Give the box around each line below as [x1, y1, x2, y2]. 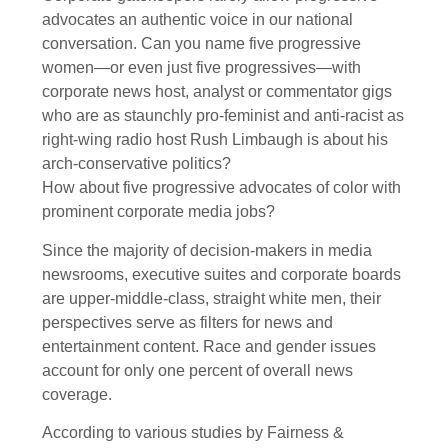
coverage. [42, 385, 112, 403]
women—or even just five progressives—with [42, 59, 361, 77]
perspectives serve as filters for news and [42, 313, 333, 331]
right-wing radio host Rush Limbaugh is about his [42, 131, 388, 149]
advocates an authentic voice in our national [42, 11, 353, 29]
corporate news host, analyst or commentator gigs [42, 83, 392, 101]
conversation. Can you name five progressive [42, 35, 361, 53]
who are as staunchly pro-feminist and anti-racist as [42, 107, 404, 125]
